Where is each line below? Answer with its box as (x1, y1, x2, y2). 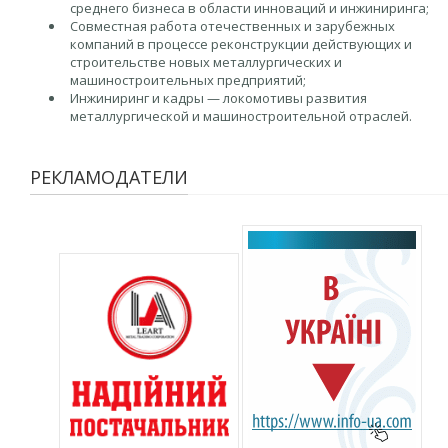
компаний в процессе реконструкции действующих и (70, 35, 412, 53)
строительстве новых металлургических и (70, 53, 342, 71)
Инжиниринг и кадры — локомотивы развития (70, 89, 367, 107)
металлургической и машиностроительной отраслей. (70, 107, 412, 125)
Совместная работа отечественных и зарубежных (70, 17, 395, 35)
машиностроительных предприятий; (70, 71, 306, 89)
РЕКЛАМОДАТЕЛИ (30, 165, 188, 189)
